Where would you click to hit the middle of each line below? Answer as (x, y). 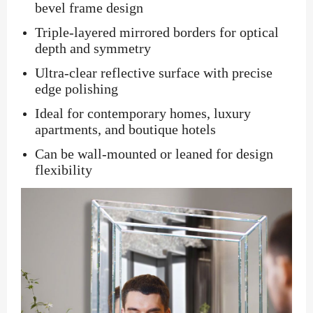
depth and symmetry (93, 48)
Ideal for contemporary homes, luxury (143, 113)
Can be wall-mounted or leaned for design (154, 154)
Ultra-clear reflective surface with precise (154, 73)
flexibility (64, 170)
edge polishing (77, 89)
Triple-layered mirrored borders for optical (157, 32)
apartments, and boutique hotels (125, 129)
